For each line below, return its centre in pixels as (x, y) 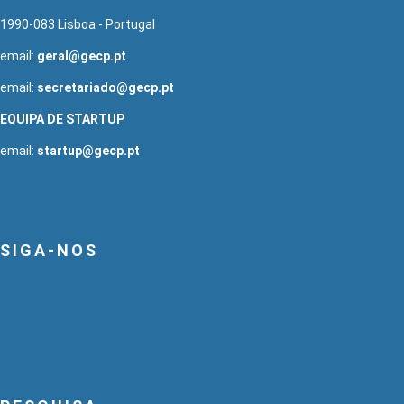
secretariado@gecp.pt (106, 87)
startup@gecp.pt (88, 150)
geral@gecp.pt (82, 55)
